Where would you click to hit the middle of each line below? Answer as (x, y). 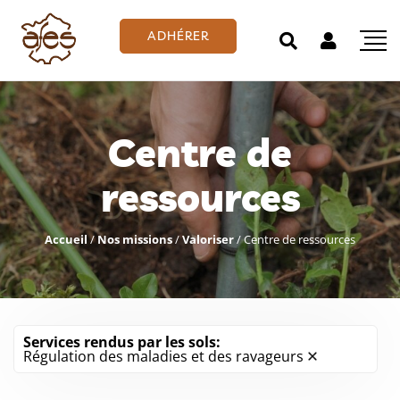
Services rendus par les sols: (122, 342)
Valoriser (208, 239)
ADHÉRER (178, 35)
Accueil (66, 239)
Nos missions (135, 239)
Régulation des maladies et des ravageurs (163, 356)
